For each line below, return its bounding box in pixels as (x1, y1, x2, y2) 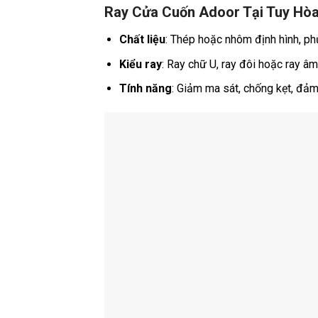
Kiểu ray (119, 57, 162, 71)
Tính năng (119, 82, 172, 96)
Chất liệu (119, 32, 165, 46)
